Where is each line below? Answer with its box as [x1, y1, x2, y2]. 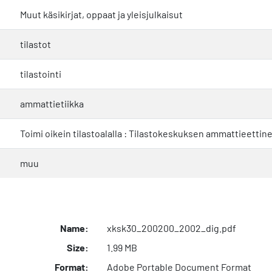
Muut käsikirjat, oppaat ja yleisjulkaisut [20, 8, 183, 20]
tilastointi [20, 67, 61, 80]
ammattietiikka [20, 97, 84, 109]
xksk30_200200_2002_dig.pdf [106, 222, 236, 234]
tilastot [20, 38, 51, 50]
